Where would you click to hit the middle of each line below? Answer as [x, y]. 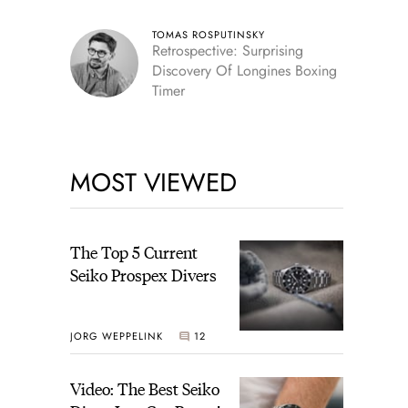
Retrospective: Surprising [227, 51]
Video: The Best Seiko [144, 389]
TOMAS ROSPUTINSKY [208, 35]
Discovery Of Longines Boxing [244, 71]
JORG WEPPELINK [116, 336]
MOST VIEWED [153, 183]
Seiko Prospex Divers [143, 275]
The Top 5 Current [133, 252]
